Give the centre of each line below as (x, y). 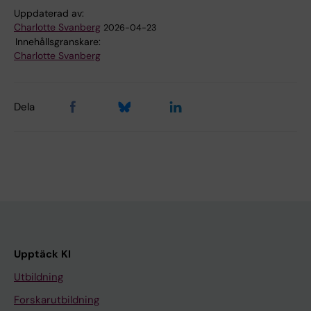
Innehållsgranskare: (58, 42)
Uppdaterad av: (49, 14)
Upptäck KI (42, 254)
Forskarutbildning (57, 300)
